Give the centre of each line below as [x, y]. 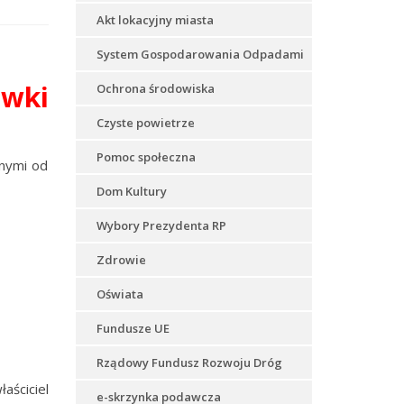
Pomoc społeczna [146, 157]
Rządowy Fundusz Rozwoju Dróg [189, 363]
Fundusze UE [133, 328]
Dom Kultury [131, 191]
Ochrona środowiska [155, 88]
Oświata [119, 294]
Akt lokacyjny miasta [155, 20]
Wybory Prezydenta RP [161, 225]
